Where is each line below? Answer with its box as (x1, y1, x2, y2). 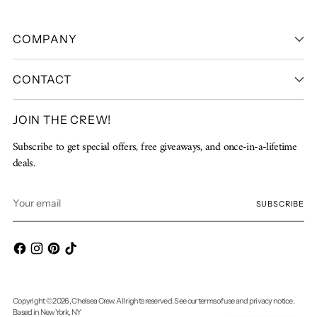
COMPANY (13, 31, 77, 46)
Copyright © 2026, (13, 296, 72, 306)
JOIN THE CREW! (13, 112, 112, 127)
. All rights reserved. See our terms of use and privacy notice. (113, 296, 295, 306)
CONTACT (13, 71, 71, 86)
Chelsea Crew (71, 296, 114, 306)
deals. (13, 153, 35, 173)
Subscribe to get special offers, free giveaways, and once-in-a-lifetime (13, 137, 297, 157)
